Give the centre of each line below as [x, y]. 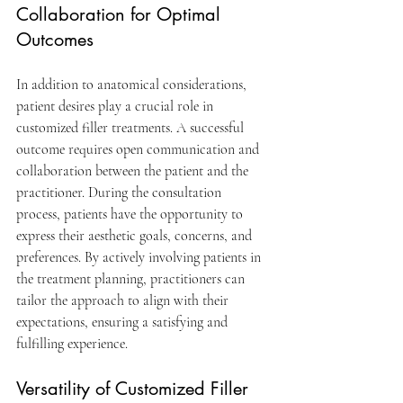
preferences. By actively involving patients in [140, 258]
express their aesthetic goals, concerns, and [136, 236]
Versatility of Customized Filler [135, 389]
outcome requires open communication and [139, 150]
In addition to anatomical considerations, [133, 85]
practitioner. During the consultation [121, 193]
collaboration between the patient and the [134, 171]
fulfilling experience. [72, 344]
